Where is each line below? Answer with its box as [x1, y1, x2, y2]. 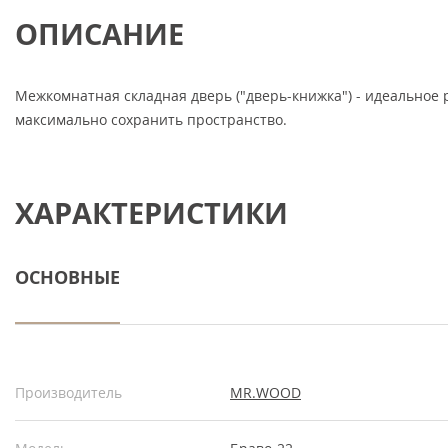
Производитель [15, 383, 122, 403]
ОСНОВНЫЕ [15, 265, 120, 290]
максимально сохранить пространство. [15, 110, 287, 130]
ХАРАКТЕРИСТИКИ [15, 193, 288, 232]
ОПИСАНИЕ [15, 14, 184, 53]
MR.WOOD [230, 383, 301, 403]
